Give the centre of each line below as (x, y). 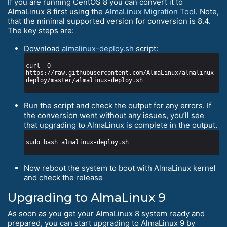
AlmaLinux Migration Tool (150, 11)
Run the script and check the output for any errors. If (118, 105)
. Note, (207, 11)
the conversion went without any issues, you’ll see (114, 115)
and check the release (63, 177)
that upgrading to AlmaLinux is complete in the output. (121, 125)
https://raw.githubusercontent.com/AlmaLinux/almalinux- (122, 73)
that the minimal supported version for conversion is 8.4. (109, 21)
